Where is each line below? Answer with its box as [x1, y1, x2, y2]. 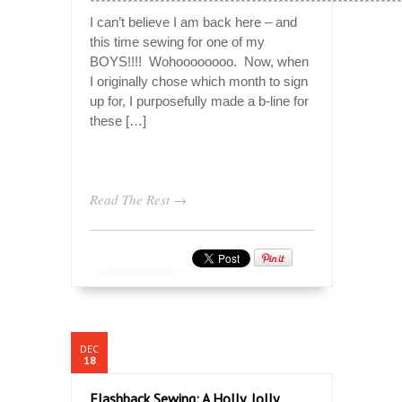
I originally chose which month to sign [90, 73, 308, 89]
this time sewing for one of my [90, 33, 265, 49]
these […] [90, 112, 146, 128]
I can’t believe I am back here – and [90, 13, 297, 30]
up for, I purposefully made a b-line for [90, 92, 309, 109]
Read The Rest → [90, 189, 187, 208]
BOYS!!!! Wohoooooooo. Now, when [90, 53, 309, 69]
